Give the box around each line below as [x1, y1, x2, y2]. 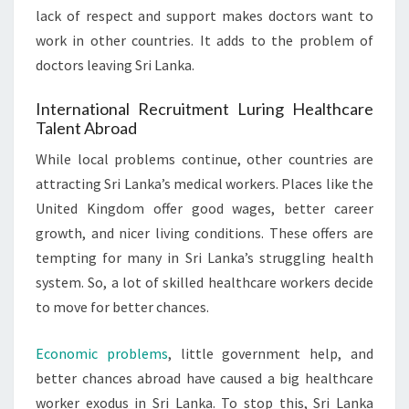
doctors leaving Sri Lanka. [36, 56, 194, 74]
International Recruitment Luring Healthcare [36, 99, 373, 119]
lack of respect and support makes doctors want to [36, 6, 373, 25]
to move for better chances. [36, 298, 209, 316]
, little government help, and [167, 344, 374, 362]
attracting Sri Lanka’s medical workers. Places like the [36, 174, 373, 193]
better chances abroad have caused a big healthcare [36, 369, 373, 387]
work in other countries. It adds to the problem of [36, 31, 373, 49]
